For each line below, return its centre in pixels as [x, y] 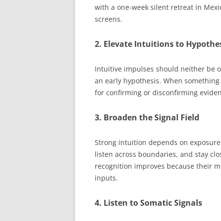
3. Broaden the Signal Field [147, 117]
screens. [109, 19]
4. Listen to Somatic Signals [148, 203]
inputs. [106, 178]
